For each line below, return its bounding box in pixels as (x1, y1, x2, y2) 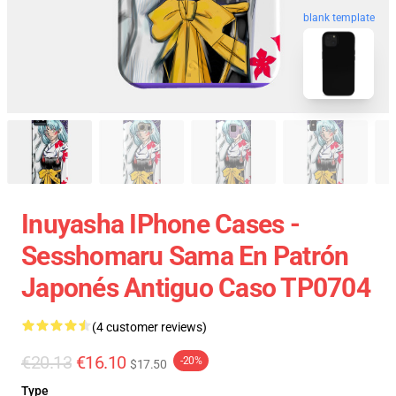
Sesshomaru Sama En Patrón (21, 240, 349, 271)
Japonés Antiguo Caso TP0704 (21, 272, 370, 303)
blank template (303, 12, 375, 26)
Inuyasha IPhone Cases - (21, 209, 300, 240)
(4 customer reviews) (92, 320, 207, 334)
